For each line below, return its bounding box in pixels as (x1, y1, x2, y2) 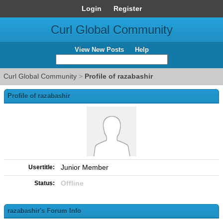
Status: (34, 180, 55, 187)
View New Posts (74, 46, 124, 53)
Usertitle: (28, 164, 55, 171)
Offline (61, 179, 84, 187)
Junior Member (61, 163, 109, 171)
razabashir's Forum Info (7, 207, 81, 215)
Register (113, 4, 142, 12)
